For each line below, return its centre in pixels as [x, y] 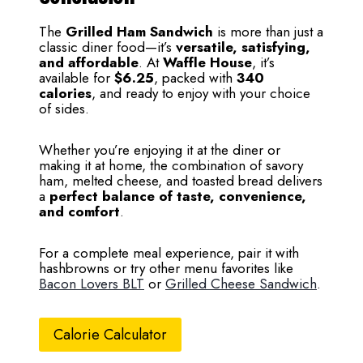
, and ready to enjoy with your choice [201, 93]
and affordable [89, 62]
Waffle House [207, 62]
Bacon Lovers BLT [92, 284]
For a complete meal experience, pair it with [169, 253]
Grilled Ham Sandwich [139, 32]
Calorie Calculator [110, 335]
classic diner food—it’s [107, 47]
